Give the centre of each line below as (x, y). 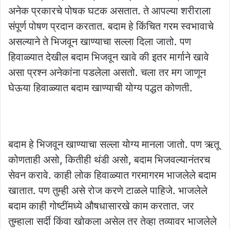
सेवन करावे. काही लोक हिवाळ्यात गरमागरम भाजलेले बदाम (112, 175)
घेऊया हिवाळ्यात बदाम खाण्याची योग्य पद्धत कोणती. (100, 88)
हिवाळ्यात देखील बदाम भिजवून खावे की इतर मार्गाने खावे (109, 57)
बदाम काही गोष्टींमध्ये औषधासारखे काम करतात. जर (101, 206)
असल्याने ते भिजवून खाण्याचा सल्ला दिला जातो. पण (100, 41)
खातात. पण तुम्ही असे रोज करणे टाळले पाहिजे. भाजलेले (108, 190)
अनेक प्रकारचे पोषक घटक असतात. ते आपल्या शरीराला (110, 11)
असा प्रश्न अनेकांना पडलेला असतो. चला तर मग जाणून (107, 72)
